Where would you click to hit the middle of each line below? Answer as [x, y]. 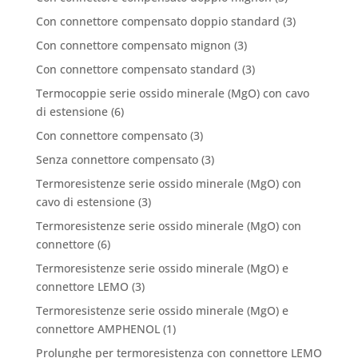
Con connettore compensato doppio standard [157, 22]
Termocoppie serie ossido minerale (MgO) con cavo [172, 93]
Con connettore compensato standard [137, 70]
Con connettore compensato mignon [133, 46]
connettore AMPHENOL [97, 329]
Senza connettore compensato [117, 160]
